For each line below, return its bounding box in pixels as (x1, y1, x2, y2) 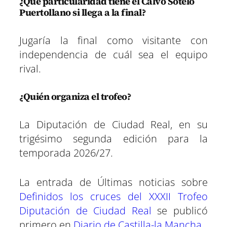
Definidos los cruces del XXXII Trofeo (19, 189, 208, 203)
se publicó (151, 203, 208, 217)
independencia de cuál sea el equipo (19, 47, 208, 61)
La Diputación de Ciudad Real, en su (19, 117, 208, 131)
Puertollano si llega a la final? (19, 6, 145, 19)
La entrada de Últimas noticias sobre (19, 175, 208, 189)
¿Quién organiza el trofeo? (19, 90, 131, 103)
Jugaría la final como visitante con (19, 33, 208, 47)
